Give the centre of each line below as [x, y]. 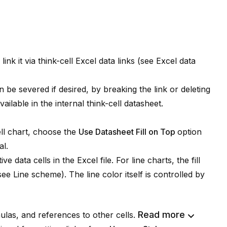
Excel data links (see [115, 61]
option [190, 132]
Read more [161, 215]
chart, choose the [42, 132]
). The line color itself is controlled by [133, 174]
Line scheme [37, 174]
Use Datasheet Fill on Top [128, 132]
